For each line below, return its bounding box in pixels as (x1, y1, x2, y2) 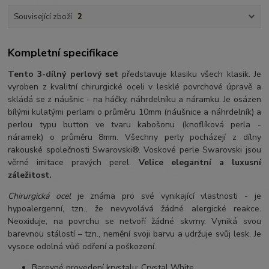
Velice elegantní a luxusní (138, 157, 261, 169)
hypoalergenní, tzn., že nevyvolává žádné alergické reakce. (8, 203, 261, 215)
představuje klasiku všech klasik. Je (121, 68, 261, 80)
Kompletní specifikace (8, 46, 119, 61)
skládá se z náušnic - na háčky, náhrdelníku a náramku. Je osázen (8, 94, 261, 106)
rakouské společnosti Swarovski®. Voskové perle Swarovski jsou (8, 144, 261, 156)
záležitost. (8, 169, 52, 181)
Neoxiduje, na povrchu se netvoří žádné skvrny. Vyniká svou (8, 216, 261, 228)
